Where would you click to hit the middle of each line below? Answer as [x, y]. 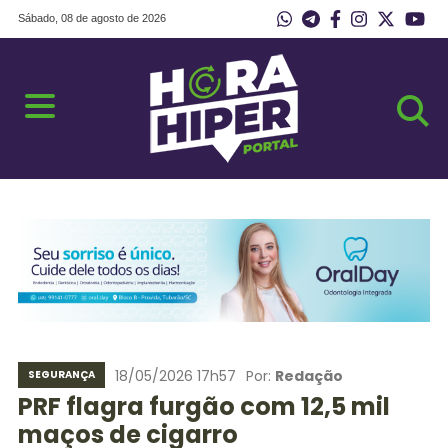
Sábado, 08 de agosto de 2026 [91, 18]
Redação [308, 376]
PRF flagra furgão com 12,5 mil [203, 406]
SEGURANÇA [61, 374]
